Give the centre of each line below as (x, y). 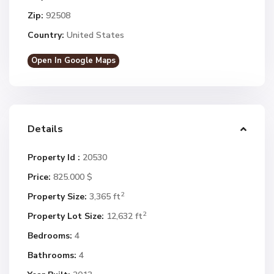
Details (45, 129)
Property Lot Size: (66, 216)
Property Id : (54, 157)
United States (94, 35)
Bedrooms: (50, 236)
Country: (46, 35)
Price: (39, 177)
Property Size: (57, 197)
